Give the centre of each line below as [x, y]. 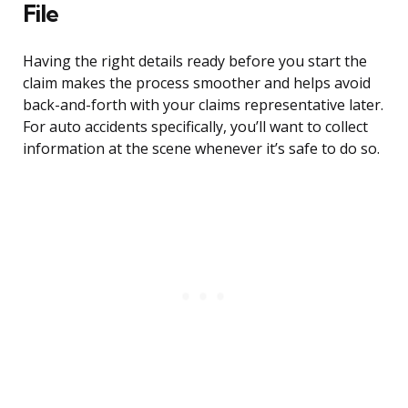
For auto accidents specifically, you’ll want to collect [195, 127]
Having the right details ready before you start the [195, 61]
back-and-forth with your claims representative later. [203, 105]
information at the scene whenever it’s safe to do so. [201, 149]
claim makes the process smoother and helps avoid [197, 83]
